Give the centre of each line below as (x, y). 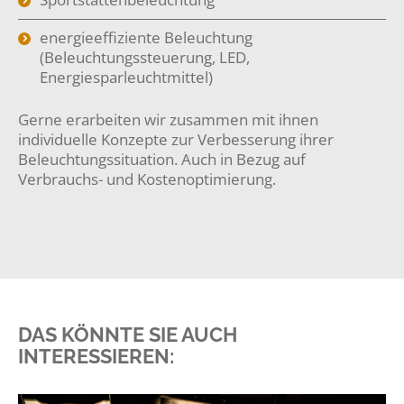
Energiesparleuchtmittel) (126, 77)
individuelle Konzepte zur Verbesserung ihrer (176, 139)
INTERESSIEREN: (96, 356)
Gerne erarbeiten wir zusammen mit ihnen (168, 119)
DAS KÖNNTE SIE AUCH (128, 335)
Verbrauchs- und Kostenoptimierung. (147, 179)
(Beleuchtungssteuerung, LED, (145, 57)
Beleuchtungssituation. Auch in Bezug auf (162, 159)
